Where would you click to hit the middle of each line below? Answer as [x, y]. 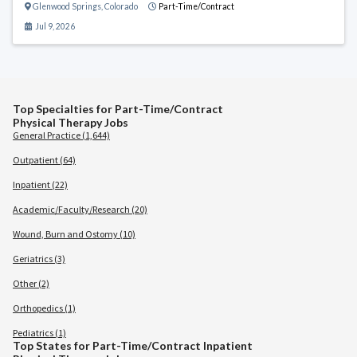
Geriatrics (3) [39, 259]
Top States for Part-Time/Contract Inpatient [133, 345]
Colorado [121, 6]
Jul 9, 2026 [53, 26]
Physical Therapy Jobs [71, 122]
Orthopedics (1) [44, 308]
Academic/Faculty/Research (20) [80, 209]
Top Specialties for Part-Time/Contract [118, 109]
